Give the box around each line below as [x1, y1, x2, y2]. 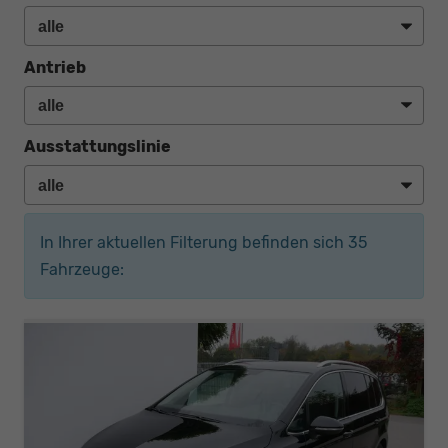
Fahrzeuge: [40, 259, 124, 279]
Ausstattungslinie [24, 137, 171, 157]
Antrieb [24, 57, 86, 77]
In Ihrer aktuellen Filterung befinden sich [40, 232, 348, 252]
